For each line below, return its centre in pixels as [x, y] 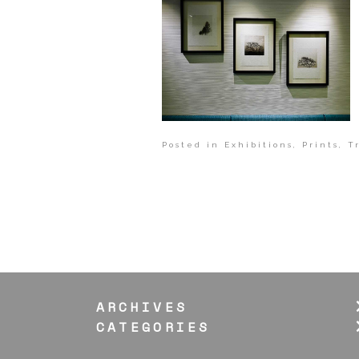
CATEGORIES [153, 327]
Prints [320, 144]
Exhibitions [258, 144]
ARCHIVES [142, 307]
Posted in [193, 144]
